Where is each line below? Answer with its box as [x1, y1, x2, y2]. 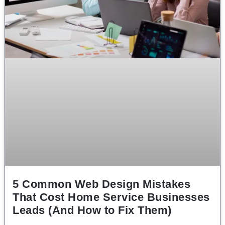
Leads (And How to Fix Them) [13, 203, 172, 216]
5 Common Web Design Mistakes [13, 177, 190, 190]
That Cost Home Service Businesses [13, 190, 210, 203]
